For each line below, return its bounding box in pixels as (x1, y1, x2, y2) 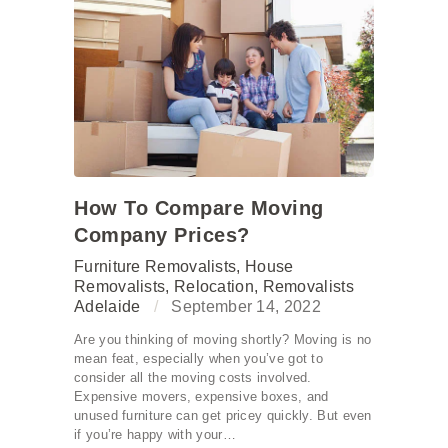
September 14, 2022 (171, 298, 321, 316)
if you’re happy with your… (74, 427, 236, 443)
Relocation (173, 278, 254, 296)
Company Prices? (74, 224, 250, 247)
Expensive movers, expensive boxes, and (74, 389, 329, 405)
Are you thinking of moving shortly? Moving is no (74, 332, 372, 348)
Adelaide (74, 298, 141, 316)
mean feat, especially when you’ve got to (74, 351, 324, 367)
